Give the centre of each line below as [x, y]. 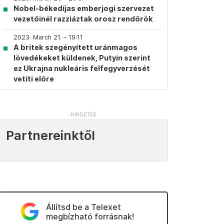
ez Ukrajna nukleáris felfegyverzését [82, 68]
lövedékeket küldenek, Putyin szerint [82, 58]
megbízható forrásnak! [90, 216]
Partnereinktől [50, 135]
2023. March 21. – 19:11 [48, 37]
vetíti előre [34, 79]
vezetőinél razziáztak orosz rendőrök [83, 19]
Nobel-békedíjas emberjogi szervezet [84, 8]
